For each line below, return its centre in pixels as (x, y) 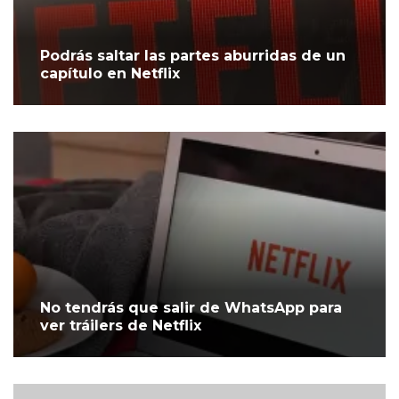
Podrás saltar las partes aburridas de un (193, 56)
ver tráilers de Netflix (121, 326)
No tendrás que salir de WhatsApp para (191, 308)
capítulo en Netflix (110, 74)
